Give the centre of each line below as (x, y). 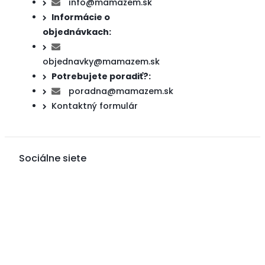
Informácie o (81, 17)
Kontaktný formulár (95, 106)
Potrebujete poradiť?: (101, 77)
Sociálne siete (53, 158)
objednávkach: (77, 32)
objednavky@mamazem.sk (101, 62)
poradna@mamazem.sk (120, 91)
